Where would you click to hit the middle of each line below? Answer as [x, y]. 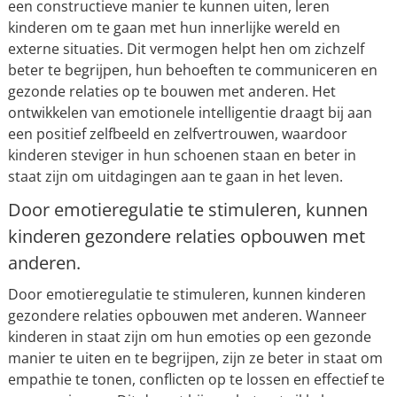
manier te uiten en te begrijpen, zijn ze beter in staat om [195, 358]
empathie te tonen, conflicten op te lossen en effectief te [196, 380]
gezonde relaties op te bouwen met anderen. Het [171, 92]
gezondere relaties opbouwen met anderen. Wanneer [187, 316]
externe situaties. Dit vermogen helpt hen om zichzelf [186, 49]
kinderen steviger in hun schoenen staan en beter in [182, 156]
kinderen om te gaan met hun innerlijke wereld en [174, 28]
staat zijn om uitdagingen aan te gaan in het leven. [175, 177]
